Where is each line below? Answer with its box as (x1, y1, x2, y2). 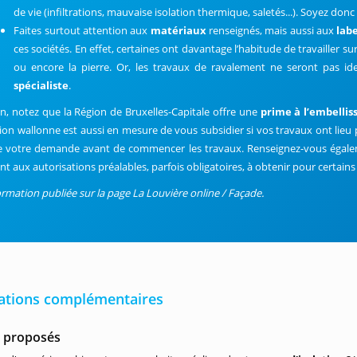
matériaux (150, 23, 210, 37)
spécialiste (14, 78, 69, 92)
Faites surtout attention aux (14, 23, 151, 37)
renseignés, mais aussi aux (209, 23, 337, 37)
